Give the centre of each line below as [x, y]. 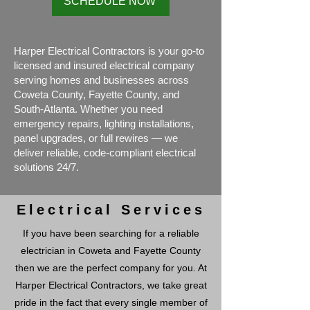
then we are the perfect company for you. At [111, 268]
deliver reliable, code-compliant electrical [105, 153]
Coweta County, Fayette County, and [97, 94]
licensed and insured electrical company [104, 65]
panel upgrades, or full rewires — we [96, 138]
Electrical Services [111, 210]
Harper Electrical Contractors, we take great [111, 285]
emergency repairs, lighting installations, [104, 124]
